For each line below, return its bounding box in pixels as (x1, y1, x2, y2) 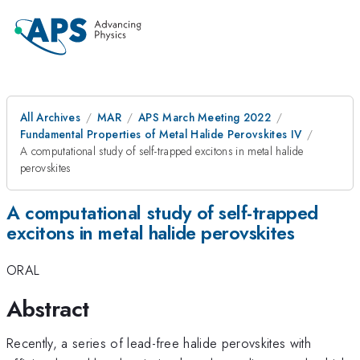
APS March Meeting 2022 (137, 109, 272, 125)
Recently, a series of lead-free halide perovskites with (6, 333, 312, 353)
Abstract (6, 292, 89, 325)
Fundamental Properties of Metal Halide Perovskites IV (20, 126, 302, 142)
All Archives (20, 109, 80, 125)
